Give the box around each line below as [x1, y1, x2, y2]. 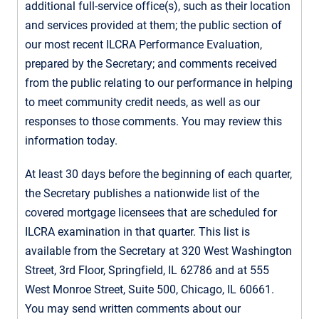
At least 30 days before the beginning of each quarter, [25, 167, 292, 181]
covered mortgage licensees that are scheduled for [25, 205, 277, 219]
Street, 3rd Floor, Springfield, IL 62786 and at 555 [25, 263, 269, 277]
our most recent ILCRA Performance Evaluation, [25, 37, 262, 51]
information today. [25, 133, 117, 147]
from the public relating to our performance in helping [25, 75, 293, 90]
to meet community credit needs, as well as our [25, 95, 260, 109]
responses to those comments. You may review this [25, 114, 282, 128]
